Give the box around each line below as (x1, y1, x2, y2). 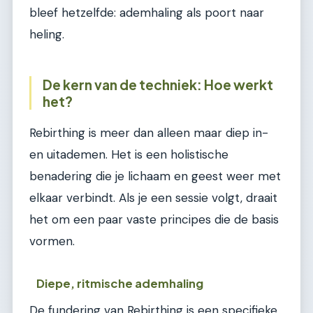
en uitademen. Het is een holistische (29, 146, 228, 162)
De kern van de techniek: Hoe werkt (43, 76, 273, 94)
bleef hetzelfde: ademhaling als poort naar (29, 5, 264, 21)
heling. (29, 27, 64, 43)
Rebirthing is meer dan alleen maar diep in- (29, 124, 268, 140)
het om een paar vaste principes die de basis (29, 211, 279, 227)
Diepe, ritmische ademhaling (36, 275, 204, 291)
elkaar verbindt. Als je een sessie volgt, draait (29, 189, 277, 205)
